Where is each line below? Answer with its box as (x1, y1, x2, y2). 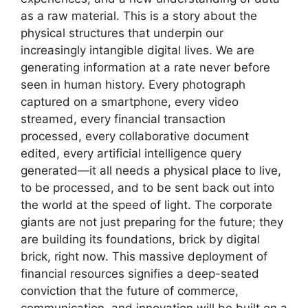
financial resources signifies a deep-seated (21, 267, 259, 281)
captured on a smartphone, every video (21, 95, 239, 109)
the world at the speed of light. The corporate (21, 198, 272, 212)
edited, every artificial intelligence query (21, 146, 241, 161)
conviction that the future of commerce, (21, 284, 239, 298)
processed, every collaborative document (21, 129, 249, 144)
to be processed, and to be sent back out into (21, 181, 274, 195)
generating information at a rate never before (21, 60, 270, 75)
